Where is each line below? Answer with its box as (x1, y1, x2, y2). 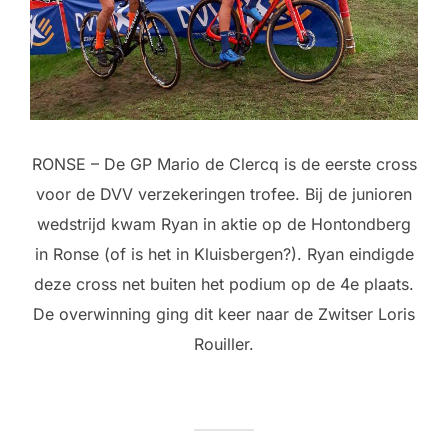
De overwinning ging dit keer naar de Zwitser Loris (33, 303, 415, 324)
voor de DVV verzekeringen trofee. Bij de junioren (36, 183, 412, 204)
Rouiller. (194, 333, 254, 354)
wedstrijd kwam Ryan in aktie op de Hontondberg (37, 213, 411, 234)
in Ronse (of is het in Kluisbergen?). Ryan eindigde (34, 243, 414, 264)
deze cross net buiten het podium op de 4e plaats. (34, 273, 414, 294)
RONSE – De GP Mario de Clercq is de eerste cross (31, 153, 417, 174)
